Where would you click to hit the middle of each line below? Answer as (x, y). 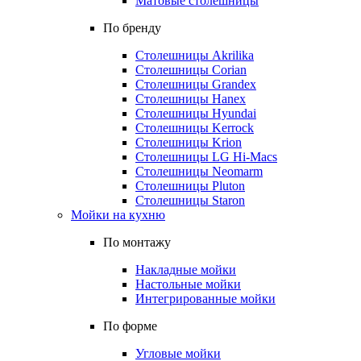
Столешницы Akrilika (195, 55)
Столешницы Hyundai (196, 113)
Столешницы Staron (190, 200)
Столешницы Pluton (190, 186)
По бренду (132, 28)
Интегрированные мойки (205, 299)
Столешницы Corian (191, 70)
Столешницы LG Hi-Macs (206, 157)
